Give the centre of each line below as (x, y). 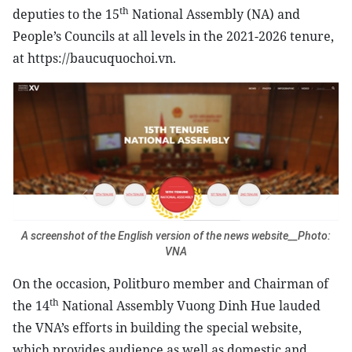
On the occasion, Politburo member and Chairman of (170, 284)
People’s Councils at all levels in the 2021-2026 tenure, (173, 36)
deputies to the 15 (66, 14)
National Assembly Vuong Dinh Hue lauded (190, 306)
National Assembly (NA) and (214, 14)
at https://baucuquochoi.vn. (94, 58)
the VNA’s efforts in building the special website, (157, 328)
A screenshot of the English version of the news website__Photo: (176, 236)
